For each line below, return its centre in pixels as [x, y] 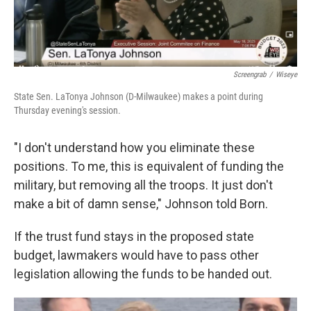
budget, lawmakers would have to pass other [136, 255]
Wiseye [286, 74]
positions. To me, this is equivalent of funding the [149, 166]
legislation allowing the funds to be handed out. [143, 274]
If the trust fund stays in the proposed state [134, 236]
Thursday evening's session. [67, 110]
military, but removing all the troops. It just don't [143, 185]
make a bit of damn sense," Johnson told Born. [141, 203]
